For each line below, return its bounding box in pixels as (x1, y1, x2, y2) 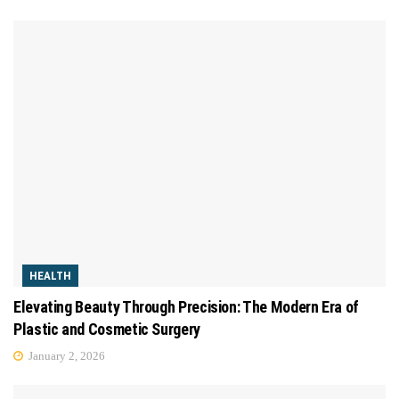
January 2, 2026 (26, 348, 105, 362)
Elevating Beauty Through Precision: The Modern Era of (13, 297, 359, 316)
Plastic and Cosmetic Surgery (13, 319, 200, 338)
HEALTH (29, 268, 71, 282)
